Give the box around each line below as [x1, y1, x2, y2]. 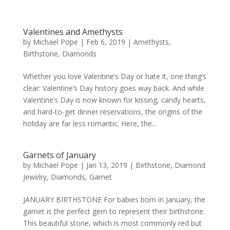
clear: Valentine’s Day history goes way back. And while [23, 83, 204, 93]
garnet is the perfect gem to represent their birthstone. [23, 206, 205, 216]
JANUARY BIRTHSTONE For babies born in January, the [23, 194, 205, 204]
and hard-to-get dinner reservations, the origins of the [23, 106, 202, 117]
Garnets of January [23, 149, 96, 161]
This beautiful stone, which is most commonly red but [23, 218, 202, 228]
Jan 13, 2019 [86, 160, 127, 170]
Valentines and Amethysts [23, 26, 123, 37]
